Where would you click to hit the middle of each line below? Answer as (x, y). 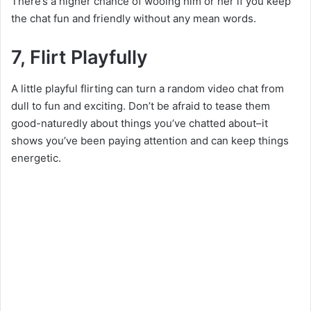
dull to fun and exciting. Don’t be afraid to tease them (141, 106)
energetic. (36, 158)
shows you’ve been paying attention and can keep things (150, 140)
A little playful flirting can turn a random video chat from (148, 88)
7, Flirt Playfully (79, 58)
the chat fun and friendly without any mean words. (134, 19)
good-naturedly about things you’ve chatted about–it (140, 123)
